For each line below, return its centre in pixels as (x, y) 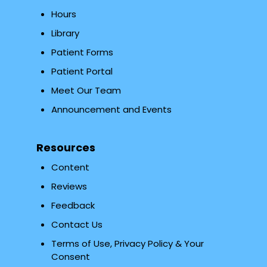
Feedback (73, 205)
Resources (66, 147)
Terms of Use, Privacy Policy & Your (127, 243)
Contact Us (77, 224)
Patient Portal (82, 71)
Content (70, 167)
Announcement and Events (111, 109)
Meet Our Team (86, 90)
